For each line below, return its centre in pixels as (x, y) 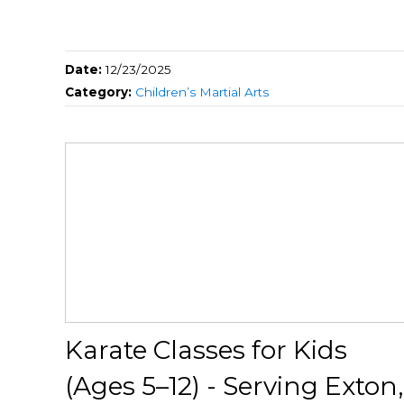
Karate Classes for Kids (206, 350)
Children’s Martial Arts (202, 92)
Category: (100, 92)
